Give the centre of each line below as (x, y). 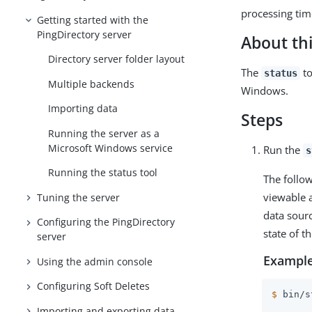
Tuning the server (79, 197)
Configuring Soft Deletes (94, 286)
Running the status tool (103, 173)
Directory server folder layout (117, 59)
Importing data (83, 109)
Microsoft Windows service (111, 148)
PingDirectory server (85, 34)
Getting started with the (93, 19)
